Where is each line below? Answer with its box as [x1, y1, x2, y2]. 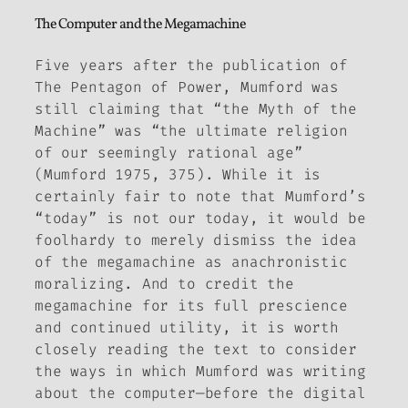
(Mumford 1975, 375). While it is [35, 164, 321, 184]
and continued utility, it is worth [35, 317, 339, 337]
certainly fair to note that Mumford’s [35, 186, 366, 206]
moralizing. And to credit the [35, 273, 294, 293]
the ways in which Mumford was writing [35, 361, 366, 381]
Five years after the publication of [35, 55, 348, 75]
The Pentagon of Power [35, 76, 223, 97]
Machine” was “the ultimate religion [35, 120, 348, 140]
